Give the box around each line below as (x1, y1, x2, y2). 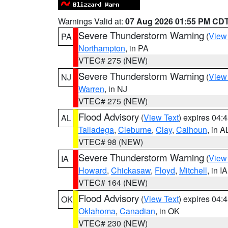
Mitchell (179, 164, 207, 176)
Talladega (78, 124, 114, 135)
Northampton (78, 42, 125, 54)
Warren (78, 83, 104, 95)
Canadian (120, 205, 155, 217)
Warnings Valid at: (58, 15, 125, 27)
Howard (78, 164, 107, 176)
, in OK (155, 205, 180, 217)
